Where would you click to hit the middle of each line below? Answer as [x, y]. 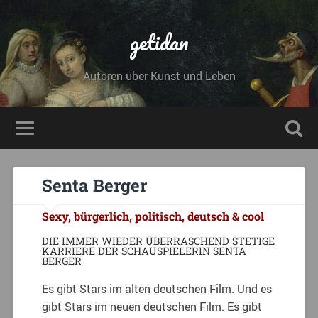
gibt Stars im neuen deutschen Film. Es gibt [152, 306]
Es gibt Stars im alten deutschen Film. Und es [157, 289]
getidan [159, 42]
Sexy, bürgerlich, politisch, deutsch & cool [153, 216]
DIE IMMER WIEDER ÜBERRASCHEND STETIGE [159, 241]
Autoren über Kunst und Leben [159, 76]
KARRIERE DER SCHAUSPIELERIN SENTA [144, 251]
